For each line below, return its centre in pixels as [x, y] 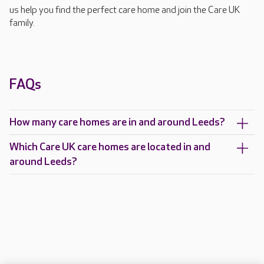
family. [23, 24]
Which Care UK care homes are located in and [110, 147]
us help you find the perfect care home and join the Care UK [125, 11]
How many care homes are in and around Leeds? [117, 123]
